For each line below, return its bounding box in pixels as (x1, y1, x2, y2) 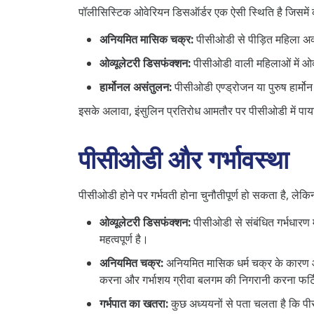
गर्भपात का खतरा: (100, 295, 168, 311)
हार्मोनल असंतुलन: (100, 78, 172, 95)
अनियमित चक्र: (100, 254, 163, 271)
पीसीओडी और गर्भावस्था (78, 142, 289, 177)
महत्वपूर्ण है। (100, 231, 149, 247)
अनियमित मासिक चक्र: (100, 31, 193, 47)
